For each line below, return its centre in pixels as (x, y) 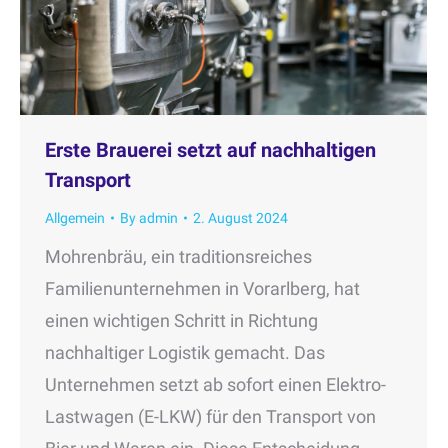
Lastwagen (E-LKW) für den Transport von (210, 416)
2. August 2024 (240, 217)
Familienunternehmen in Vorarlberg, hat (202, 288)
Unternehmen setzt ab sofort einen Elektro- (215, 384)
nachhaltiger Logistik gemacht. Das (185, 352)
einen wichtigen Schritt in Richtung (181, 320)
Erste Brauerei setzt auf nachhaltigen (210, 149)
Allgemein (75, 217)
